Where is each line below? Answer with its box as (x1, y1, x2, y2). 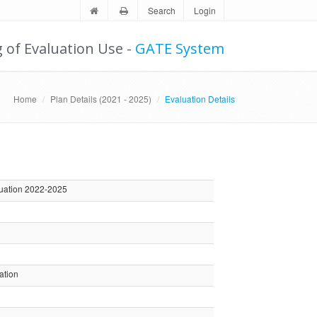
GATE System (135, 39, 225, 58)
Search (148, 4, 176, 16)
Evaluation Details (165, 93, 236, 105)
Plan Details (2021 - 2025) (50, 93, 152, 105)
